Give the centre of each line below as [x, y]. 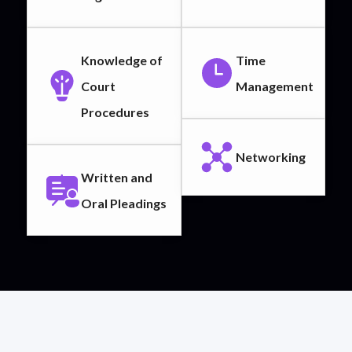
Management [275, 86]
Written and [117, 177]
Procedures [115, 112]
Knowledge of [122, 60]
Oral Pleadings [124, 203]
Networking [271, 157]
